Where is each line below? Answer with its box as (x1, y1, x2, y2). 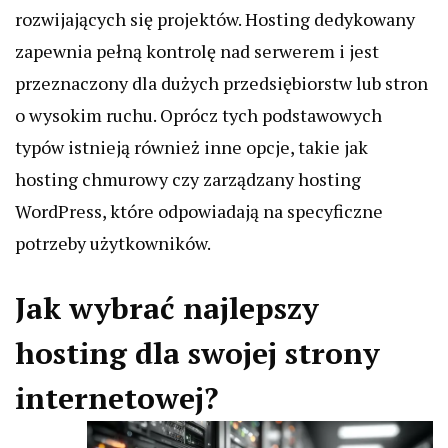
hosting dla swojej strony (15, 333, 380, 373)
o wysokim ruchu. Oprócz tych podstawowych (15, 103, 382, 127)
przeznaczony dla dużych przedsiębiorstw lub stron (15, 71, 428, 95)
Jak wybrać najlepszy (15, 288, 319, 328)
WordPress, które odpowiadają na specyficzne (15, 199, 383, 223)
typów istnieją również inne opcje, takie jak (15, 135, 368, 159)
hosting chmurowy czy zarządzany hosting (15, 167, 361, 191)
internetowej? (15, 378, 218, 418)
